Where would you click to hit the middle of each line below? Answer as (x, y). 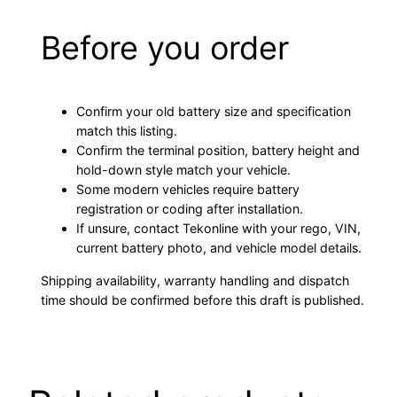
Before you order (165, 48)
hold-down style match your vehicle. (184, 170)
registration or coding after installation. (190, 209)
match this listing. (127, 131)
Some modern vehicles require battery (188, 190)
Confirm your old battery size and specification (214, 112)
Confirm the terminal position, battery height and (218, 151)
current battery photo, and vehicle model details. (219, 248)
